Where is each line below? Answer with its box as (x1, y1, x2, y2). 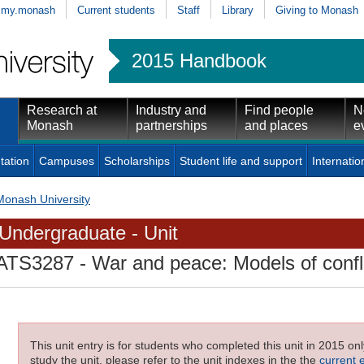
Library (222, 3, 253, 16)
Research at (27, 102, 97, 117)
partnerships (136, 118, 207, 132)
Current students (77, 3, 155, 16)
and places (245, 118, 308, 132)
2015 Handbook (132, 49, 266, 71)
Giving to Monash (275, 3, 358, 16)
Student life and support (180, 154, 302, 167)
